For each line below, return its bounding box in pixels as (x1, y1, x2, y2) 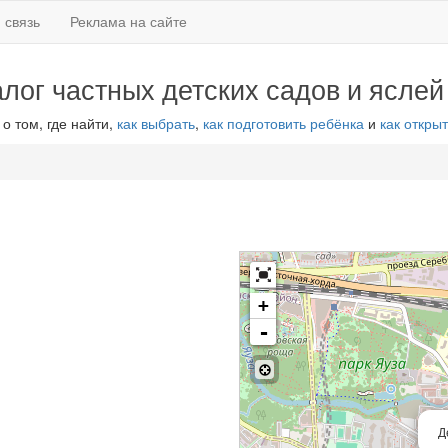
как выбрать (116, 113, 195, 133)
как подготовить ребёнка (202, 113, 364, 133)
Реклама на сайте (70, 11, 187, 31)
